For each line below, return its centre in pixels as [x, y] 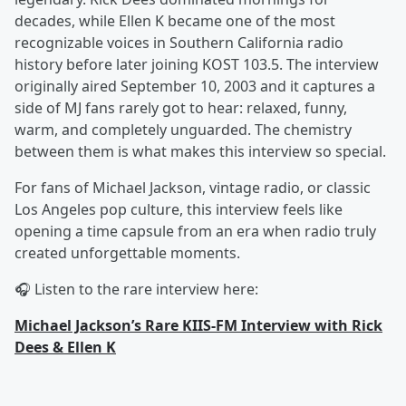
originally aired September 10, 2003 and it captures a [195, 86]
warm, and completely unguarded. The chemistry [183, 130]
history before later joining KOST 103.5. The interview [197, 64]
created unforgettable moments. [127, 253]
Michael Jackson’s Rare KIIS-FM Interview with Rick [198, 325]
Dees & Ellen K [65, 347]
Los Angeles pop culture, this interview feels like [179, 209]
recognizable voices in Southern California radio [179, 43]
